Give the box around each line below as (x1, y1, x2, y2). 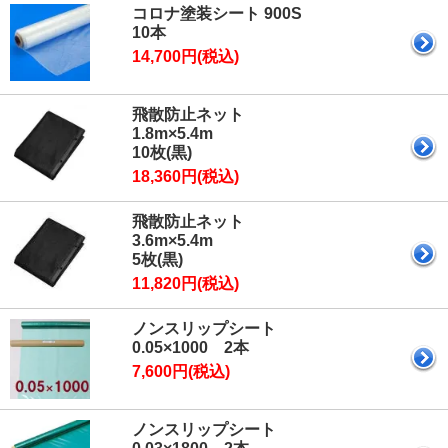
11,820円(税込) (132, 274, 239, 292)
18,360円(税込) (132, 167, 239, 185)
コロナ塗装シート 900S (132, 4, 302, 22)
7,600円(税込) (132, 362, 230, 380)
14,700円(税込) (132, 47, 239, 65)
